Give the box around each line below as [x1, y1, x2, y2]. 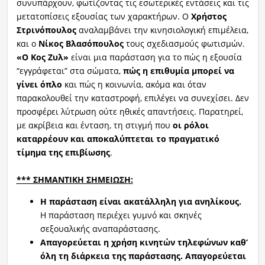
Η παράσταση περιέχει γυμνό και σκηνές [40, 209, 202, 221]
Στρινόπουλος [16, 24, 76, 35]
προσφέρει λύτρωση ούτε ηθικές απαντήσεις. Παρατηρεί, [16, 105, 243, 117]
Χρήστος [190, 10, 227, 22]
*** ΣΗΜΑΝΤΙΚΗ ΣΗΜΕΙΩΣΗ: [16, 173, 133, 185]
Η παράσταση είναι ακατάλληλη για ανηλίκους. [40, 195, 241, 207]
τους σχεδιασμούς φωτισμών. [123, 37, 245, 49]
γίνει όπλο [16, 78, 62, 90]
